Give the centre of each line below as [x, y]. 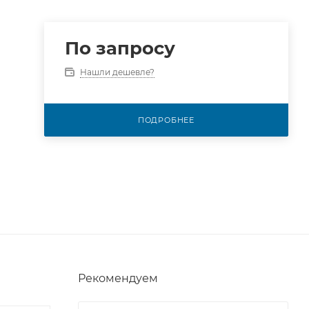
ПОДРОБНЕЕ [166, 120]
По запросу [120, 48]
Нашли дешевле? [117, 72]
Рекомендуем [118, 278]
